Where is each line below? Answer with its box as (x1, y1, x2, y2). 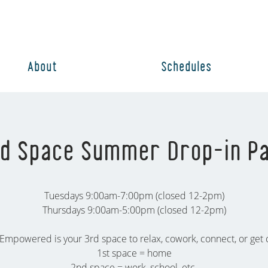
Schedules (161, 60, 212, 74)
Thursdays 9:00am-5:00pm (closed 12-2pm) (42, 203, 226, 217)
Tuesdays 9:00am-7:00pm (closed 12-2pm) (44, 188, 224, 202)
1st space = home (96, 246, 172, 260)
